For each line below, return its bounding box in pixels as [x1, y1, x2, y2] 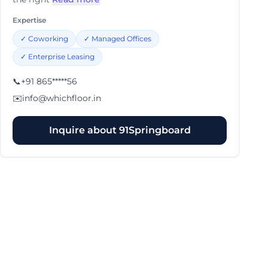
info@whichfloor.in [22, 93, 101, 103]
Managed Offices [92, 34, 151, 43]
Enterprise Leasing [28, 52, 95, 61]
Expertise [13, 16, 46, 25]
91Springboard [118, 124, 191, 136]
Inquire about [48, 124, 119, 136]
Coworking [28, 34, 68, 43]
